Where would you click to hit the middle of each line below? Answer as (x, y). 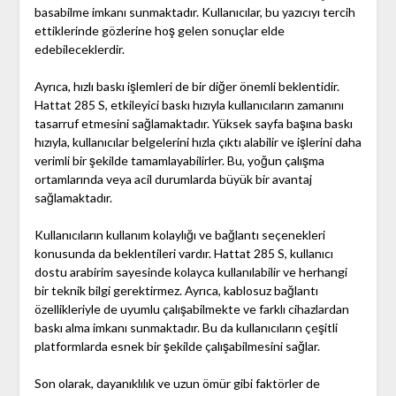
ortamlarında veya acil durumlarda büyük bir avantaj (173, 179)
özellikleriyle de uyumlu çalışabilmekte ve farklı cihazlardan (191, 309)
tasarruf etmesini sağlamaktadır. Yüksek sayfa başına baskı (193, 124)
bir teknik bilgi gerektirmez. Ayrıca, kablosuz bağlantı (176, 291)
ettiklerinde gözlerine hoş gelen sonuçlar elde (159, 31)
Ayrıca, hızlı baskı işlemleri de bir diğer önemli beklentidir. (187, 87)
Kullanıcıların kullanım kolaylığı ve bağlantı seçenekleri (179, 235)
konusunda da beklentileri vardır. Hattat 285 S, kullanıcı (183, 254)
